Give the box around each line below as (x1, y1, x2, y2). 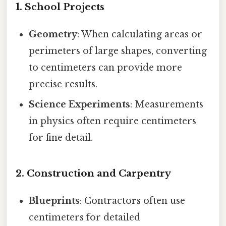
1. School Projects (16, 1, 104, 13)
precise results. (29, 79, 98, 90)
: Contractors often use (80, 195, 186, 207)
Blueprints (29, 195, 80, 207)
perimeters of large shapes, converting (29, 45, 207, 57)
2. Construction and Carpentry (16, 167, 171, 180)
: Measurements (130, 99, 204, 110)
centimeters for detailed (29, 212, 141, 223)
